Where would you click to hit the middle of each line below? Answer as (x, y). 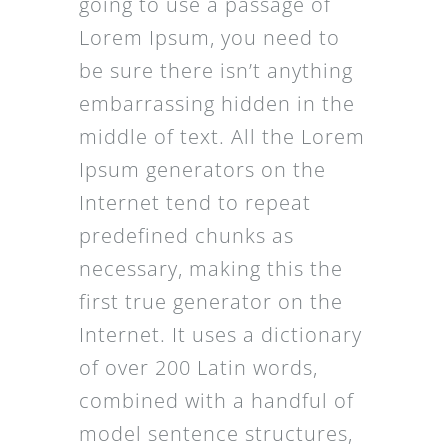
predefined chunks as (186, 235)
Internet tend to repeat (194, 202)
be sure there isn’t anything (215, 70)
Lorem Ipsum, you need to (209, 37)
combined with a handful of (216, 400)
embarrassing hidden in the (216, 103)
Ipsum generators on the (202, 169)
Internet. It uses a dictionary (220, 334)
